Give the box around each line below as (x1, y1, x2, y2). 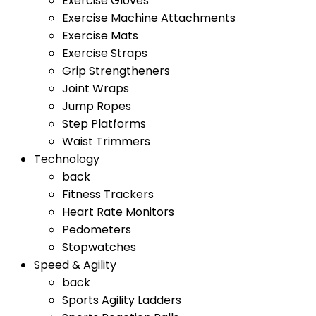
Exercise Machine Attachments (62, 10, 236, 26)
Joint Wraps (62, 80, 129, 97)
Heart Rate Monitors (62, 204, 174, 220)
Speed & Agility (34, 257, 116, 273)
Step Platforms (62, 116, 146, 132)
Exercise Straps (62, 45, 147, 61)
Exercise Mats (62, 28, 138, 44)
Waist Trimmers (62, 133, 150, 150)
